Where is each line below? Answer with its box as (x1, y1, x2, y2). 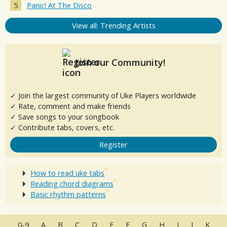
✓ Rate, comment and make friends (10, 101, 131, 111)
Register (99, 139, 128, 149)
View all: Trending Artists (71, 20, 156, 30)
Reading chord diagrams (30, 178, 113, 188)
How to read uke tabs (30, 168, 104, 178)
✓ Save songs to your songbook (10, 111, 119, 122)
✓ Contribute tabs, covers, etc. (10, 122, 115, 132)
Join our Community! (72, 56, 165, 68)
